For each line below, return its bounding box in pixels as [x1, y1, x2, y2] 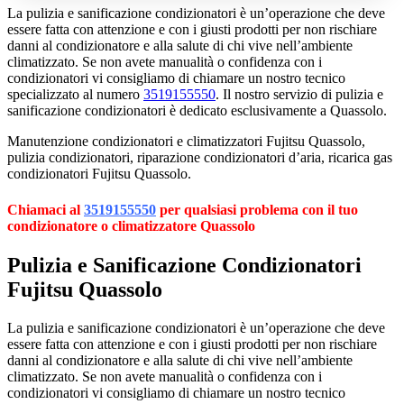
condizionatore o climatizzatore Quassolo [7, 217, 255, 234]
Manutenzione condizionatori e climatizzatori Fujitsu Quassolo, [7, 133, 365, 150]
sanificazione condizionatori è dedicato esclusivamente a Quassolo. [7, 103, 387, 119]
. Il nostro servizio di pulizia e [216, 87, 383, 103]
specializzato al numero [7, 87, 143, 103]
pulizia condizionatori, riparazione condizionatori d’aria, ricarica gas [7, 150, 392, 166]
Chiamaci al [7, 201, 84, 217]
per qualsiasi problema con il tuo [156, 201, 358, 217]
